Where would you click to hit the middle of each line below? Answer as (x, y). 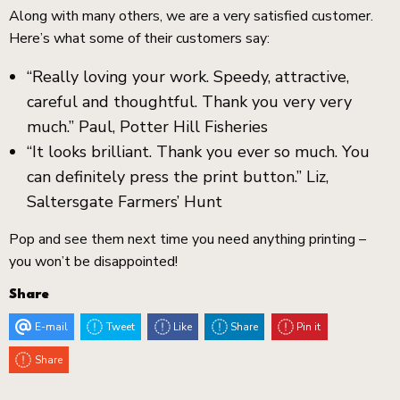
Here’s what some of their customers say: (139, 39)
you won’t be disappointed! (93, 262)
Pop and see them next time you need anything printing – (187, 240)
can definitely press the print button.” (167, 177)
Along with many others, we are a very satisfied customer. (191, 17)
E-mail (51, 326)
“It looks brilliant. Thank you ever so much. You (198, 152)
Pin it (309, 326)
